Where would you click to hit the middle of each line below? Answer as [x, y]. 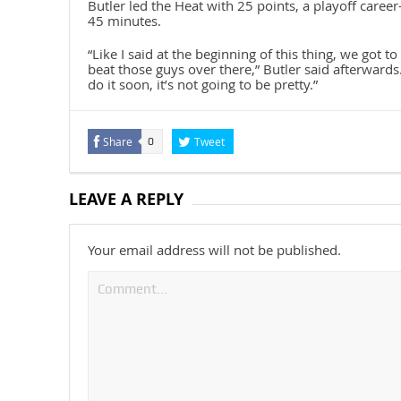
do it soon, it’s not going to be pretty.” [202, 85]
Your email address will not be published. [214, 250]
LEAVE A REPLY [126, 200]
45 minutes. [124, 21]
